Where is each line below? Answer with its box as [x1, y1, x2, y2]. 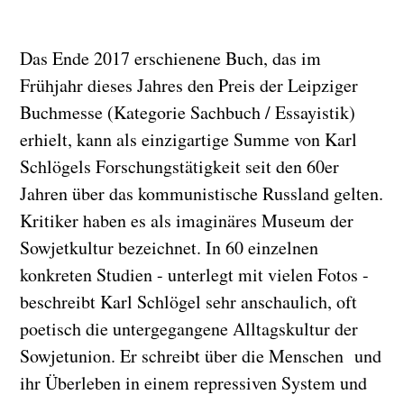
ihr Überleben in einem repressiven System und [20, 371, 368, 395]
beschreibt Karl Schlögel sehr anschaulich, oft [20, 289, 358, 314]
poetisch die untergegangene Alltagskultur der [20, 317, 359, 341]
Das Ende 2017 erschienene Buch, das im [20, 46, 322, 70]
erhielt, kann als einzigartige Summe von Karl [20, 127, 358, 151]
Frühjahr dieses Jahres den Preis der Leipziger [20, 73, 359, 97]
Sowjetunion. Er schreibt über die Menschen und [20, 344, 382, 368]
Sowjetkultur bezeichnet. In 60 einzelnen [20, 235, 319, 260]
